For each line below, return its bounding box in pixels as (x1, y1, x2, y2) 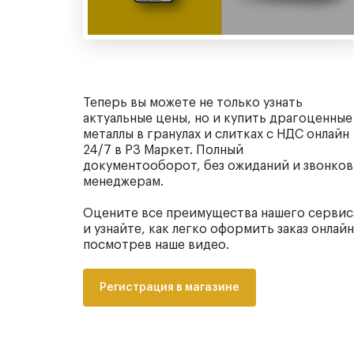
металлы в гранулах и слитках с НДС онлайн (83, 127, 349, 141)
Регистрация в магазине (100, 281, 239, 293)
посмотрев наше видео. (83, 238, 229, 251)
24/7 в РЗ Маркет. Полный (83, 143, 243, 156)
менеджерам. (83, 175, 164, 188)
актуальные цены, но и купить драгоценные (83, 111, 352, 125)
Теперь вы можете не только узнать (83, 96, 303, 109)
